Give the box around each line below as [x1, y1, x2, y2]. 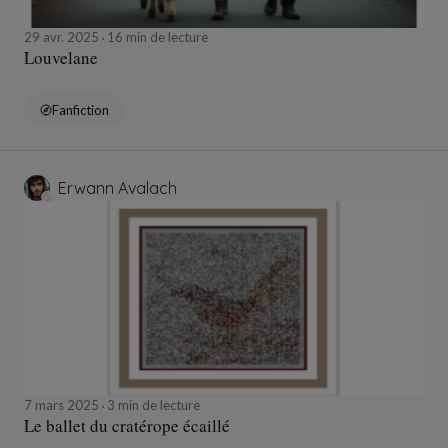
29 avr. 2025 [24, 29, 102, 46]
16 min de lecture [104, 29, 208, 46]
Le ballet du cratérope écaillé [24, 414, 230, 438]
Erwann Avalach [58, 178, 177, 199]
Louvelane [24, 46, 98, 70]
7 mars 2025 [24, 397, 102, 414]
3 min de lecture [104, 397, 200, 414]
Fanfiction [52, 102, 109, 119]
